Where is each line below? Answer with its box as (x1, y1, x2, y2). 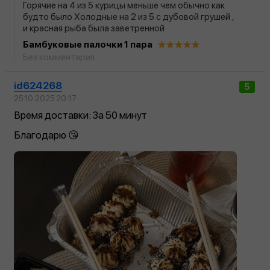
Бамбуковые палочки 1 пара (23, 39, 152, 50)
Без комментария (23, 51, 95, 63)
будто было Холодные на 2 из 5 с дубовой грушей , (23, 11, 234, 22)
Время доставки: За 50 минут (14, 108, 147, 121)
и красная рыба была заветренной (23, 22, 166, 34)
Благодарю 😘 (14, 128, 79, 141)
